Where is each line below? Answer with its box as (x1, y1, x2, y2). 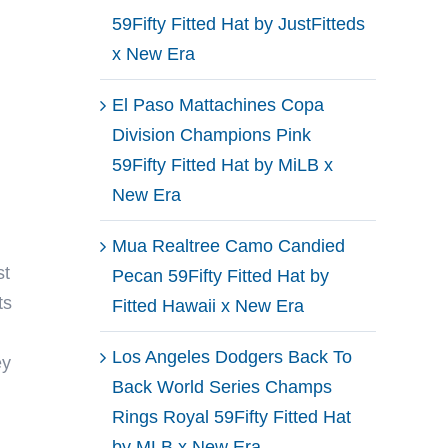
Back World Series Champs (112, 376, 332, 397)
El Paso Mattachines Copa (112, 94, 324, 115)
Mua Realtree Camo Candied (112, 235, 345, 256)
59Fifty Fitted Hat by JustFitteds (112, 13, 365, 34)
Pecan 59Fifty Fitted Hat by (112, 265, 329, 286)
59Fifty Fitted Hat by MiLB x (112, 154, 333, 175)
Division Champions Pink (112, 124, 311, 145)
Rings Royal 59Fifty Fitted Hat (112, 406, 351, 427)
